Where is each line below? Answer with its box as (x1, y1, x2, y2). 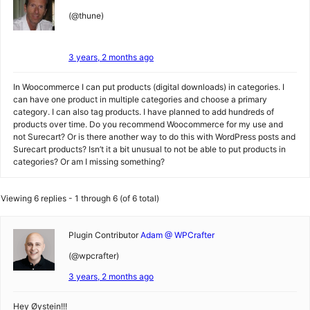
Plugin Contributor (69, 230, 138, 240)
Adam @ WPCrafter (140, 230, 215, 240)
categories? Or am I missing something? (13, 156, 165, 167)
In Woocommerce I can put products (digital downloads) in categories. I (13, 82, 284, 92)
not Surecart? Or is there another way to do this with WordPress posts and (13, 131, 295, 142)
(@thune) (69, 10, 104, 21)
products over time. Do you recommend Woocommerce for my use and (13, 119, 283, 129)
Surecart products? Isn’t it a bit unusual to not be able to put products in (13, 144, 286, 154)
